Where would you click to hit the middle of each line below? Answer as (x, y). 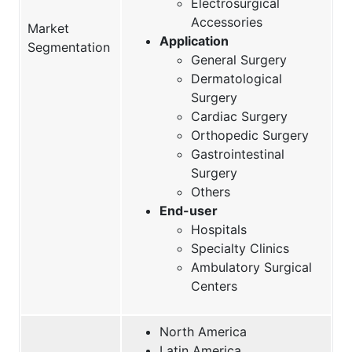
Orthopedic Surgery (250, 135)
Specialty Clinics (240, 248)
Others (211, 191)
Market (48, 28)
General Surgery (239, 59)
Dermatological (236, 78)
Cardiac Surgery (239, 116)
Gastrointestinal (238, 154)
